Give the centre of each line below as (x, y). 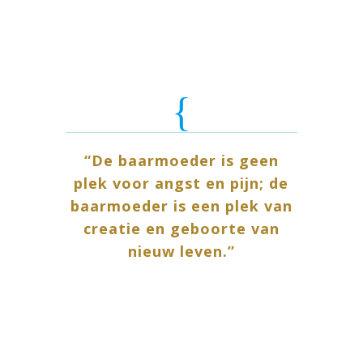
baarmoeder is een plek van (181, 206)
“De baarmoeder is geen (181, 161)
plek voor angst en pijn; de (181, 184)
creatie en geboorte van (181, 229)
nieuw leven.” (181, 252)
